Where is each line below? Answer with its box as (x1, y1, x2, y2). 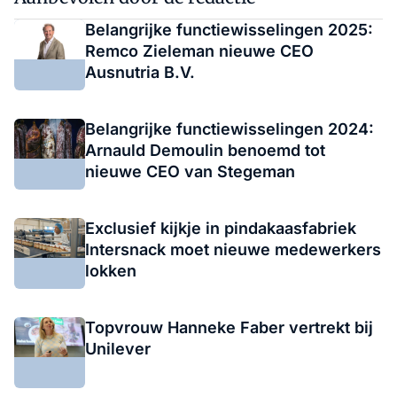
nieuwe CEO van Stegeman (85, 161, 295, 181)
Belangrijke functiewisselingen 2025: (85, 19, 373, 39)
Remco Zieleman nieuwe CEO (85, 41, 314, 60)
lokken (85, 261, 136, 280)
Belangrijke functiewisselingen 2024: (85, 119, 374, 138)
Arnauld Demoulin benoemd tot (85, 140, 325, 160)
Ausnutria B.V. (85, 62, 195, 82)
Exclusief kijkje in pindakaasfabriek (85, 218, 356, 237)
